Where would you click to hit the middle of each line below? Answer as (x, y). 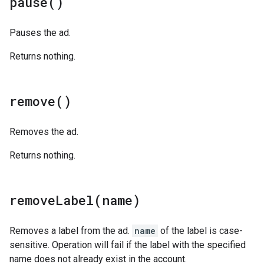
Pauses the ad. (40, 33)
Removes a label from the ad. (71, 231)
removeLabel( (56, 200)
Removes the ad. (44, 132)
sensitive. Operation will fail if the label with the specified (128, 245)
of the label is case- (200, 231)
